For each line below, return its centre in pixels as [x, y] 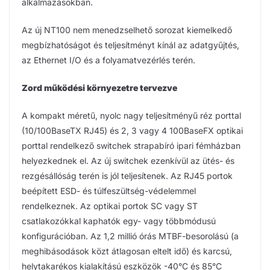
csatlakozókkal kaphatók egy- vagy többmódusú [119, 221]
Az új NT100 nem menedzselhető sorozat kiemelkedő [127, 30]
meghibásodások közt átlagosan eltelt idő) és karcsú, [127, 251]
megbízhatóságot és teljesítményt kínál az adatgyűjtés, [130, 45]
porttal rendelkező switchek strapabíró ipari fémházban [131, 145]
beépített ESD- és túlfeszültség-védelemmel [109, 190]
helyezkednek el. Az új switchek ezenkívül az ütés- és [128, 160]
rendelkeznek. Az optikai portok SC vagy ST [110, 206]
